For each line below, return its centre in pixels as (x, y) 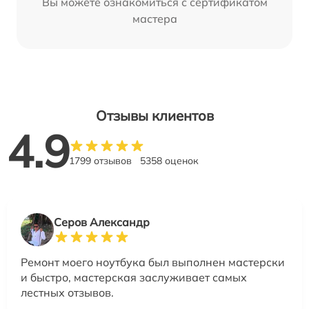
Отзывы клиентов (154, 116)
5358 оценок (169, 161)
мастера (154, 19)
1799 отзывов (100, 161)
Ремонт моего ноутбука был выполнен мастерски (153, 262)
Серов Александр (102, 222)
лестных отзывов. (67, 293)
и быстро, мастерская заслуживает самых (134, 278)
